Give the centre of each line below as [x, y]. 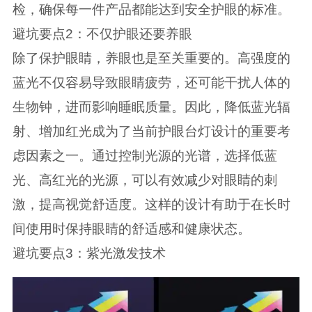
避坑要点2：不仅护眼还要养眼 [102, 33]
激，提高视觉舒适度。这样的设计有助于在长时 [151, 204]
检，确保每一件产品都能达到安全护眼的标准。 [151, 9]
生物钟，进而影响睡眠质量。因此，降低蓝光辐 [151, 107]
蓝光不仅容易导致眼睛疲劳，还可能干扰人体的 [151, 82]
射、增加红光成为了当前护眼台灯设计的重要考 [151, 131]
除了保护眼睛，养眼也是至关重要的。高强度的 [151, 58]
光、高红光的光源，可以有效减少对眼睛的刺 [145, 180]
